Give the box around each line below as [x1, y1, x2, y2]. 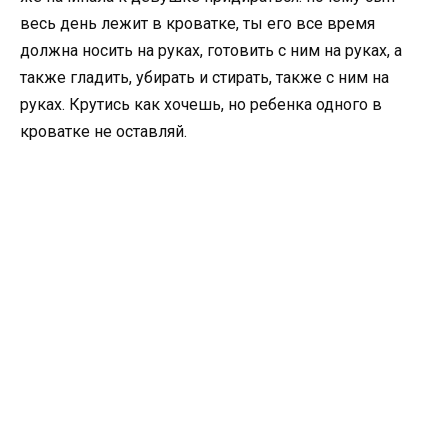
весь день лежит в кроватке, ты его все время [20, 14, 375, 34]
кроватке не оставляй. [20, 122, 187, 142]
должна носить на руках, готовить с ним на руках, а [20, 41, 402, 61]
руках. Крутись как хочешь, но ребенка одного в [20, 95, 382, 115]
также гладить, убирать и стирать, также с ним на [20, 68, 389, 88]
